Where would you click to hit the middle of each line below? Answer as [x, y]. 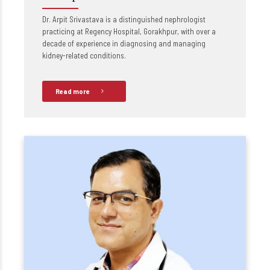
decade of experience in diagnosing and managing [124, 43]
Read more [73, 91]
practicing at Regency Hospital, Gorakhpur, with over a [129, 31]
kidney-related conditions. [84, 55]
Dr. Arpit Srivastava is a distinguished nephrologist [124, 19]
